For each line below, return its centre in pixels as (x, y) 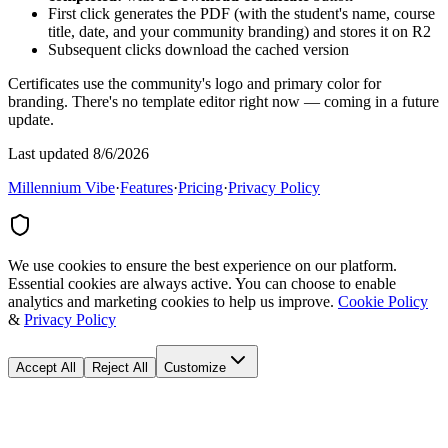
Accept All (46, 367)
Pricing (200, 187)
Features (146, 187)
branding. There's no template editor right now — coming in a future (223, 101)
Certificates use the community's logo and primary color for (194, 83)
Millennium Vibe (61, 187)
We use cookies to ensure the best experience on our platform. (202, 265)
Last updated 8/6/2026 (78, 153)
